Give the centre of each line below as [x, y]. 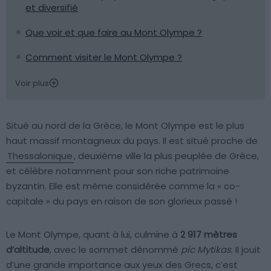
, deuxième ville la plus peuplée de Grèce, [166, 155]
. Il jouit [246, 249]
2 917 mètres [209, 234]
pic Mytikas [206, 249]
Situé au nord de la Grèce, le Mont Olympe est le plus [125, 125]
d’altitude [28, 249]
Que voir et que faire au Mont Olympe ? [114, 32]
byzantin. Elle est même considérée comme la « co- [123, 186]
